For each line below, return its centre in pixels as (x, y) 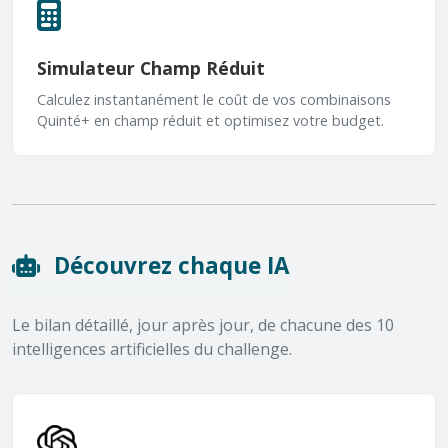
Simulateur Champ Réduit (151, 68)
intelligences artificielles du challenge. (152, 349)
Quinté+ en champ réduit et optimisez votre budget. (210, 120)
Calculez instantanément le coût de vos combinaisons (214, 99)
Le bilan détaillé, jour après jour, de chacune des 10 (203, 325)
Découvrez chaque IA (168, 265)
